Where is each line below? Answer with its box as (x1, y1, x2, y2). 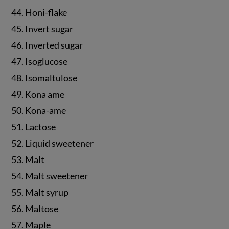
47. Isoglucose (11, 56, 68, 67)
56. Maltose (11, 203, 59, 215)
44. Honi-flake (11, 7, 67, 18)
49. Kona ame (11, 88, 65, 100)
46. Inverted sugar (11, 39, 83, 51)
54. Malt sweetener (11, 170, 88, 182)
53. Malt (11, 154, 45, 166)
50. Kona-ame (11, 105, 66, 117)
